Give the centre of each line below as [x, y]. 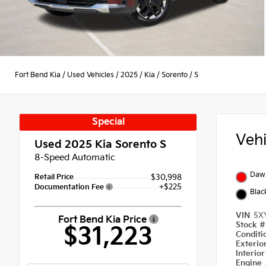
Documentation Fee [70, 188]
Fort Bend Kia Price [103, 220]
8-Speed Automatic [75, 158]
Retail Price [54, 178]
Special [108, 122]
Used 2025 [63, 145]
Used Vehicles [91, 75]
